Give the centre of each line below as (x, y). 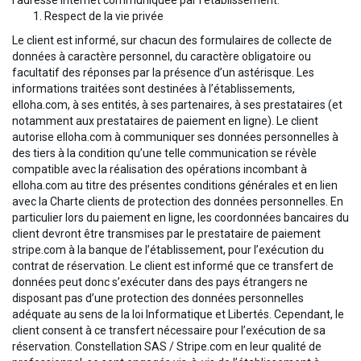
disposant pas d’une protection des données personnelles (158, 299)
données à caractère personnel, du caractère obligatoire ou (162, 57)
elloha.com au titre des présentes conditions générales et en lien (175, 186)
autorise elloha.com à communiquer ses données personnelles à (175, 137)
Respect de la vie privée (104, 17)
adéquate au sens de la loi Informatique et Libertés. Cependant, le (178, 315)
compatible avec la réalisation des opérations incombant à (160, 170)
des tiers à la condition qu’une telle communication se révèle (164, 154)
